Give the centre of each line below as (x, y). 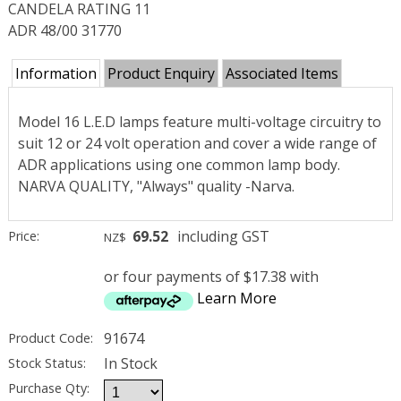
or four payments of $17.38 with (212, 277)
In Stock (131, 363)
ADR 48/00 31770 (64, 31)
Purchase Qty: (48, 388)
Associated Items (282, 74)
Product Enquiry (161, 74)
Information (55, 74)
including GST (222, 237)
